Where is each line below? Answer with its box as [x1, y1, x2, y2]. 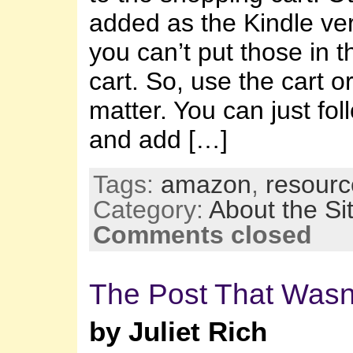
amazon [161, 170, 251, 199]
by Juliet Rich [89, 317, 267, 347]
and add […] [89, 124, 228, 154]
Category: [93, 195, 209, 225]
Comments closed [93, 221, 312, 250]
